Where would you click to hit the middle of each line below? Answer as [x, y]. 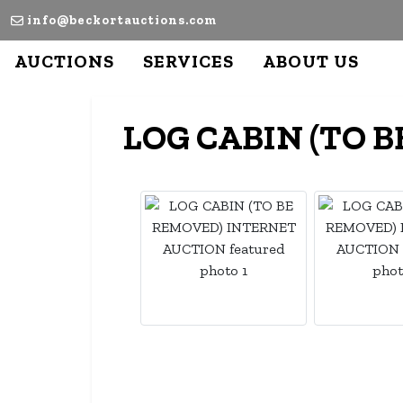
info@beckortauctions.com [122, 20]
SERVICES [188, 61]
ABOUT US [311, 61]
